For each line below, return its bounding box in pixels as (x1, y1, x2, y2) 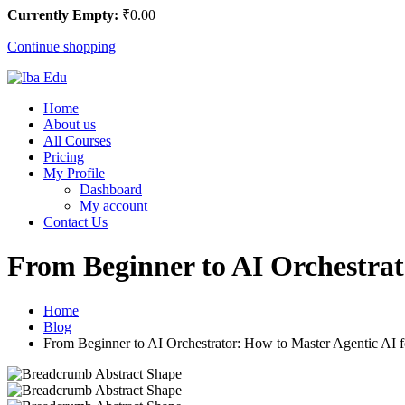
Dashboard (80, 182, 142, 197)
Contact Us (43, 214, 108, 230)
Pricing (43, 149, 84, 165)
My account (80, 198, 147, 213)
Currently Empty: (7, 7, 118, 23)
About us (43, 117, 96, 132)
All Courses (43, 133, 111, 148)
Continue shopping (7, 39, 116, 54)
